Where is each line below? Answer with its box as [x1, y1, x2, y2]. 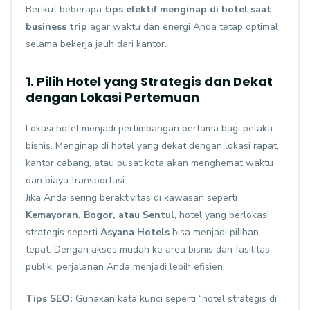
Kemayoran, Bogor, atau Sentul [26, 208, 174, 222]
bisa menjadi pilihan [170, 226, 259, 239]
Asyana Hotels [100, 226, 170, 239]
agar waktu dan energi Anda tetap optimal [87, 20, 278, 34]
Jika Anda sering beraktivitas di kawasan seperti [26, 191, 237, 205]
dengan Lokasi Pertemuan [26, 89, 199, 107]
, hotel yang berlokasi [174, 208, 269, 222]
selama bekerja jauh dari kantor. [26, 37, 167, 51]
